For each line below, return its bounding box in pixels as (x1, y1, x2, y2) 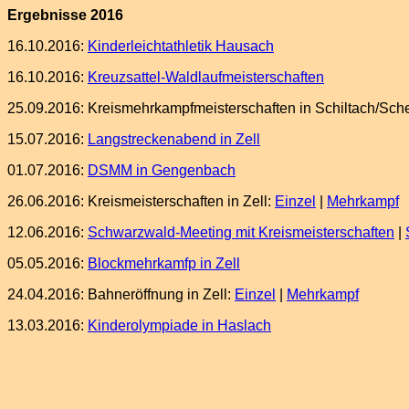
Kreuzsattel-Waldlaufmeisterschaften (88, 69, 324, 85)
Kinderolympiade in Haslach (88, 318, 271, 333)
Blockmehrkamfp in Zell (88, 256, 240, 271)
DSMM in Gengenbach (88, 163, 236, 178)
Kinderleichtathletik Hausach (88, 38, 274, 54)
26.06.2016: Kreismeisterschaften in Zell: (7, 194, 275, 209)
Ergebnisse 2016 (7, 7, 123, 23)
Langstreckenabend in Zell (88, 131, 260, 147)
